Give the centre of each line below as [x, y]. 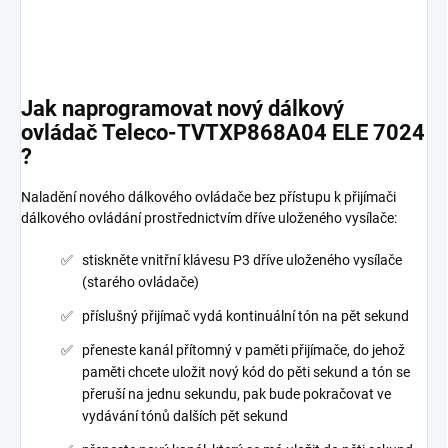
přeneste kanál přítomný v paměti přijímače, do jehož [243, 350]
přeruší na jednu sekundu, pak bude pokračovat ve [236, 394]
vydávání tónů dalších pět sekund [185, 416]
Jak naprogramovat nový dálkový [182, 108]
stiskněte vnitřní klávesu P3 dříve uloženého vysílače [242, 260]
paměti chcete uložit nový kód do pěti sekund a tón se [246, 372]
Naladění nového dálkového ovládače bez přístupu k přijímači [208, 197]
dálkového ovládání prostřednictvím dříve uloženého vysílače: [209, 218]
